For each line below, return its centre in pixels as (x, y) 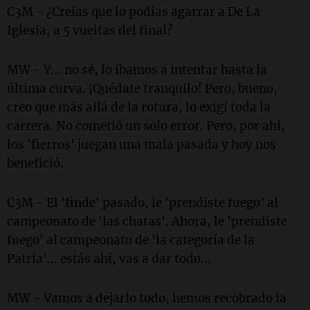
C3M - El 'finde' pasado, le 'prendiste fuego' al (143, 203)
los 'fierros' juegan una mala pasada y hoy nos (142, 145)
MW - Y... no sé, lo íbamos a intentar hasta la (137, 70)
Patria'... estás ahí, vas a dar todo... (109, 259)
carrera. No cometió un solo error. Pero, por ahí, (146, 126)
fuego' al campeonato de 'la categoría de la (131, 240)
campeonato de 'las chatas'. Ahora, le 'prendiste (147, 222)
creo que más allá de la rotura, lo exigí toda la (139, 108)
